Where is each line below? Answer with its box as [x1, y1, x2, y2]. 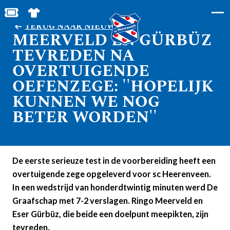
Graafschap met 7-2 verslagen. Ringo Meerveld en [12, 196, 203, 205]
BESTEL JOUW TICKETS [10, 9, 110, 22]
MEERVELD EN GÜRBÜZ [12, 28, 212, 52]
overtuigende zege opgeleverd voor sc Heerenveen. [12, 169, 211, 179]
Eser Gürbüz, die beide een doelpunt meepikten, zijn [12, 209, 208, 219]
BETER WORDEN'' [12, 105, 157, 129]
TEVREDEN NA [12, 44, 135, 68]
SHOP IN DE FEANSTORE [33, 9, 138, 22]
